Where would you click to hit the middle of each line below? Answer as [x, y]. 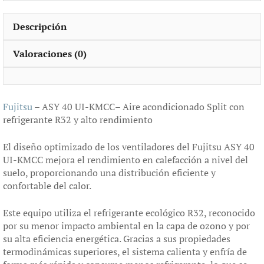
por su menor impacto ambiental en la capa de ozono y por [126, 225]
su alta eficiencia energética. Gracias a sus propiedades [117, 238]
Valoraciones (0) [50, 53]
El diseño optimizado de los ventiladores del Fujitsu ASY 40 [129, 146]
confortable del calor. [47, 185]
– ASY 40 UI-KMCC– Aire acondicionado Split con [138, 106]
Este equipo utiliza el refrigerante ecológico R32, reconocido [129, 212]
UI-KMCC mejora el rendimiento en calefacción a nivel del [126, 159]
